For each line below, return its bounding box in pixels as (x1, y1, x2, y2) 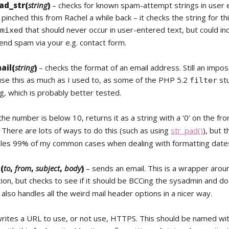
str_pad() (171, 125, 203, 135)
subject (36, 163, 60, 173)
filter (190, 76, 218, 85)
